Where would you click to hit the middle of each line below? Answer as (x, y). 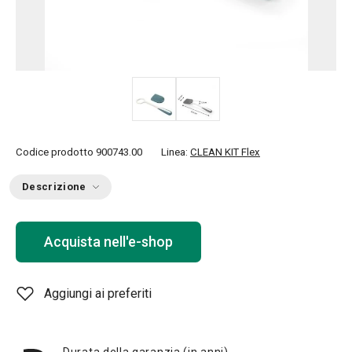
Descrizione (54, 187)
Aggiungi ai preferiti (98, 293)
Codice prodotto (55, 152)
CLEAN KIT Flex (225, 152)
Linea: (176, 152)
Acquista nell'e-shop (108, 242)
